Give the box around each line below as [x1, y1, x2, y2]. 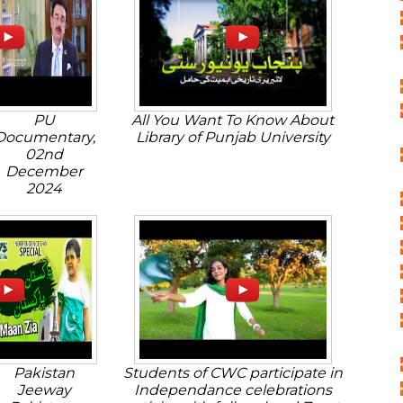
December [5, 163, 83, 180]
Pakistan [13, 364, 75, 381]
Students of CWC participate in [122, 364, 343, 381]
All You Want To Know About [131, 112, 334, 129]
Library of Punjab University [135, 129, 330, 146]
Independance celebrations [133, 381, 332, 399]
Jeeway [17, 381, 71, 399]
